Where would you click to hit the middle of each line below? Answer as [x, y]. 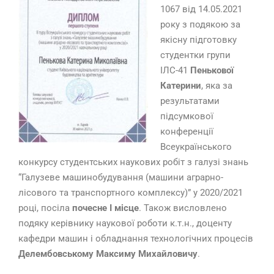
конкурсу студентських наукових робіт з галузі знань [133, 162]
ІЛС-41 [175, 71]
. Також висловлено [183, 208]
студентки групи [195, 55]
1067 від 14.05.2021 [201, 9]
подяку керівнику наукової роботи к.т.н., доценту [125, 224]
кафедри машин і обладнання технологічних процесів [136, 239]
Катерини [181, 86]
